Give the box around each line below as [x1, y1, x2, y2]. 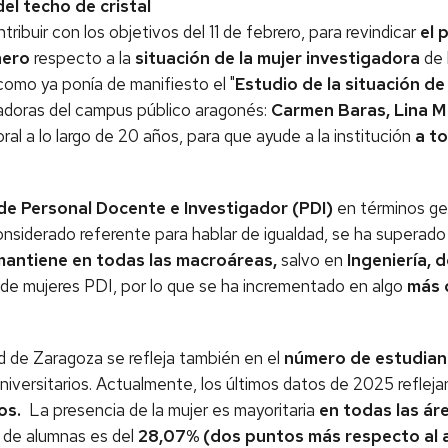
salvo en [277, 249, 347, 271]
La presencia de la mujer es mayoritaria [21, 399, 319, 421]
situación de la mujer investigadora [135, 47, 424, 69]
